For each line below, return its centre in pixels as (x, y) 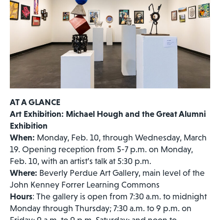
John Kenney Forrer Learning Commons (85, 184)
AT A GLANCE (35, 102)
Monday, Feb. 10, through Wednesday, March (121, 137)
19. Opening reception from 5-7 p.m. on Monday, (101, 149)
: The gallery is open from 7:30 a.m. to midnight (120, 196)
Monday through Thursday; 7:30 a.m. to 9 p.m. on (101, 208)
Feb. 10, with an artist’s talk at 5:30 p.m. (81, 161)
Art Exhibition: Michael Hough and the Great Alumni (108, 114)
